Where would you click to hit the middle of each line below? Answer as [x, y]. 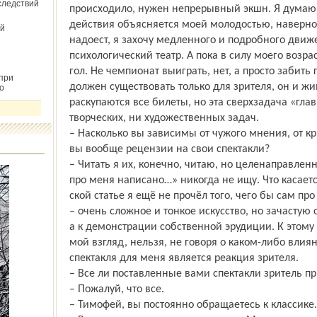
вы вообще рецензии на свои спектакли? [169, 149]
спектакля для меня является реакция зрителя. [184, 258]
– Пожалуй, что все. [116, 289]
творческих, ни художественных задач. [164, 118]
